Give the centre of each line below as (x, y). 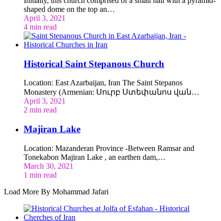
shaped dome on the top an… (69, 9)
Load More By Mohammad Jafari (56, 191)
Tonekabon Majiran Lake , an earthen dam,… (95, 157)
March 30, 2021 (49, 166)
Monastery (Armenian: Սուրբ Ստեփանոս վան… (111, 92)
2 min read (40, 110)
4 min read (40, 27)
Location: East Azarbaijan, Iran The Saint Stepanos (103, 83)
